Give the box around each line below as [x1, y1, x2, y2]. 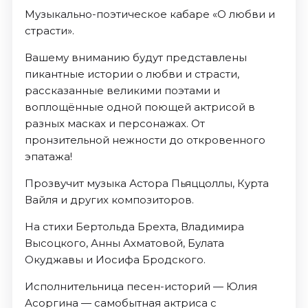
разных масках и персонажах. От [24, 117, 205, 131]
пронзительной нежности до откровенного [24, 133, 265, 147]
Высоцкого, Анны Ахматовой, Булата [24, 236, 224, 250]
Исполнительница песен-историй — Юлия [24, 280, 257, 294]
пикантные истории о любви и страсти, [24, 67, 239, 81]
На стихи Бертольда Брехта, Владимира [24, 220, 244, 234]
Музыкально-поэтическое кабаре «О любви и [24, 8, 275, 21]
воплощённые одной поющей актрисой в [24, 100, 255, 114]
